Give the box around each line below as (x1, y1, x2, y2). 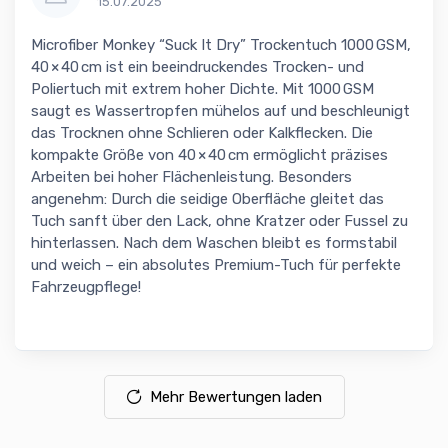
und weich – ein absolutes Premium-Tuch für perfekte (31, 256, 401, 275)
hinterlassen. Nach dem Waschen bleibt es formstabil (31, 234, 397, 253)
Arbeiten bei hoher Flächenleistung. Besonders (31, 168, 352, 187)
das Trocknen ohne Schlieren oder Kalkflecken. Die (31, 124, 373, 143)
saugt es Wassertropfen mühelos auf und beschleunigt (31, 102, 410, 121)
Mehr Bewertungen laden (149, 388, 322, 407)
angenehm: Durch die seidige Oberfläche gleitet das (31, 190, 384, 209)
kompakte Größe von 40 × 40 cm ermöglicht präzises (31, 146, 388, 165)
